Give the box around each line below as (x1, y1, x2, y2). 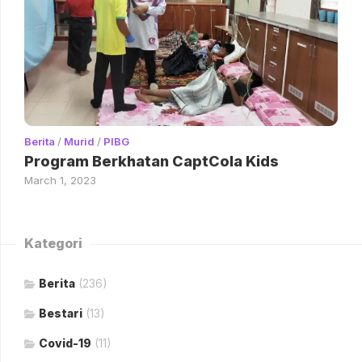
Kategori (24, 235, 82, 252)
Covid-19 (39, 336, 91, 351)
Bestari (39, 306, 82, 321)
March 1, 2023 (24, 174, 96, 187)
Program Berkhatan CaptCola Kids (24, 153, 279, 170)
